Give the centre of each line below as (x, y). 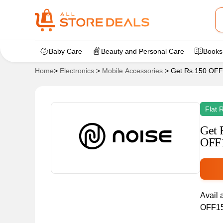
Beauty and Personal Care (143, 51)
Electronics (77, 71)
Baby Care (65, 51)
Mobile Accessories (132, 71)
